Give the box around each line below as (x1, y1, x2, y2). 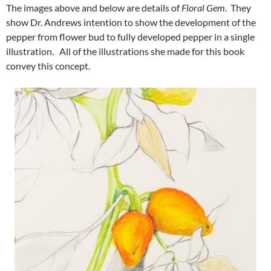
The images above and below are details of (6, 2, 181, 14)
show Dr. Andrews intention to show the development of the (6, 16, 256, 28)
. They (225, 2, 251, 14)
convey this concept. (6, 60, 90, 72)
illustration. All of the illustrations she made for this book (6, 45, 244, 57)
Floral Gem (181, 2, 225, 14)
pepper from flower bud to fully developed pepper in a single (6, 31, 255, 43)
